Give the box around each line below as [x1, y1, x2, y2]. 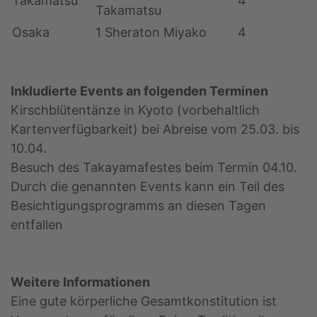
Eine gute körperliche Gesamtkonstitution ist [11, 294, 277, 309]
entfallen [11, 217, 63, 233]
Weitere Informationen [11, 275, 150, 290]
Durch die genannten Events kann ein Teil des [11, 179, 284, 195]
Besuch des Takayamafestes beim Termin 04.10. [11, 160, 297, 175]
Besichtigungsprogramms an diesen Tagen [11, 198, 266, 214]
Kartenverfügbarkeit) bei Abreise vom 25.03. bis [11, 122, 299, 137]
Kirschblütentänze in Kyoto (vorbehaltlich [11, 103, 260, 118]
